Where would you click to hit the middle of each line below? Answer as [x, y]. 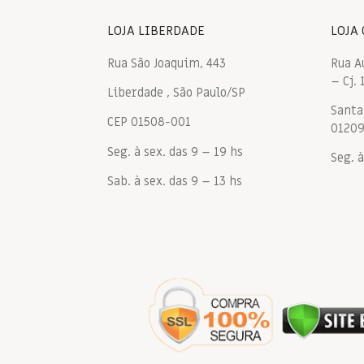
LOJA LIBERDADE [156, 30]
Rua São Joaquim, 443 [167, 63]
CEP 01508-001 [149, 122]
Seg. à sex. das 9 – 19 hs [175, 152]
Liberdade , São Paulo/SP [176, 92]
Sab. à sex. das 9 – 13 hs [175, 182]
